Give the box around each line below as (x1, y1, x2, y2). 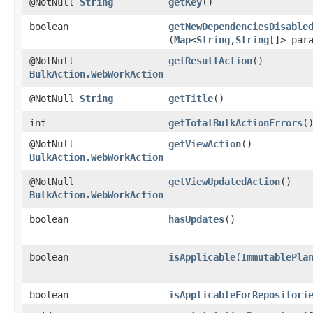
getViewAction (168, 138, 241, 150)
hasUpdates (168, 213, 224, 225)
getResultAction (168, 54, 252, 66)
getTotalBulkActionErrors (168, 117, 303, 129)
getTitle (168, 92, 213, 104)
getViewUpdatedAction (168, 175, 280, 187)
